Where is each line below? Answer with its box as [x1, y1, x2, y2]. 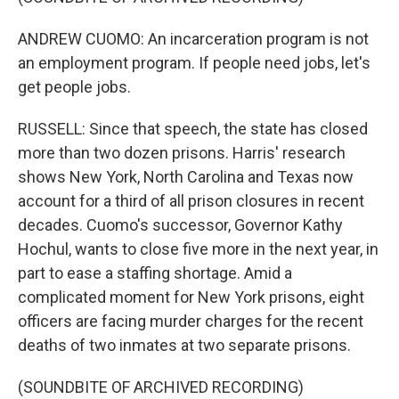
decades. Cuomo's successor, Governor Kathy [18, 216, 343, 234]
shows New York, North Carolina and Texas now [18, 167, 354, 186]
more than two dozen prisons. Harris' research [18, 143, 346, 162]
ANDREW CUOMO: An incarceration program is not [18, 29, 369, 48]
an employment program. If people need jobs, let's [18, 53, 370, 72]
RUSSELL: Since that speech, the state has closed [18, 119, 368, 138]
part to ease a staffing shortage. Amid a [18, 264, 292, 282]
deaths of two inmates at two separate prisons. [18, 336, 351, 354]
